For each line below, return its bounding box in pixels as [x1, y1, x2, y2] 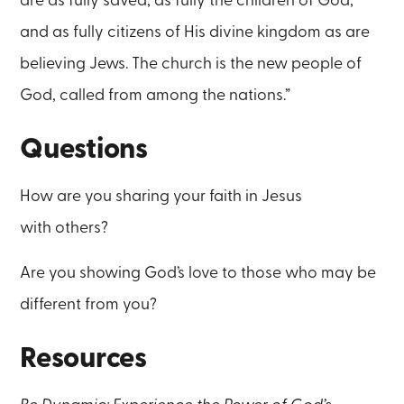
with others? [20, 219, 109, 235]
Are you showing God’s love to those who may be [20, 265, 377, 281]
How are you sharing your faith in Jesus [20, 188, 303, 204]
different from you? [20, 297, 158, 313]
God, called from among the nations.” [20, 87, 295, 104]
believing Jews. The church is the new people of [20, 56, 363, 72]
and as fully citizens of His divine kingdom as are [20, 24, 371, 41]
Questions [20, 134, 148, 163]
